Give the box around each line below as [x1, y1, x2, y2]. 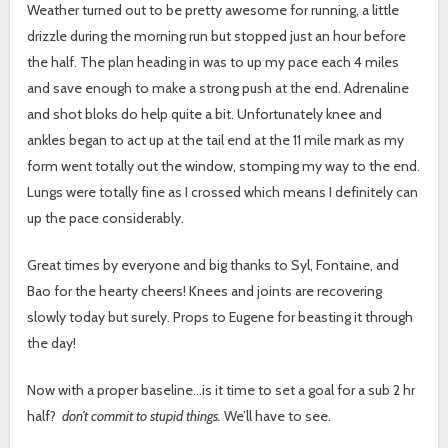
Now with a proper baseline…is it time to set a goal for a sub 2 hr [27, 380, 416, 399]
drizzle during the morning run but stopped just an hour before [27, 26, 407, 45]
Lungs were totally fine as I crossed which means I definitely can [27, 182, 419, 201]
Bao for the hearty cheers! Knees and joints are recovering [27, 281, 383, 300]
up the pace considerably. [27, 208, 185, 227]
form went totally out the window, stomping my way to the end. [27, 156, 421, 175]
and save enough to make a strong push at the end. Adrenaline [27, 78, 410, 97]
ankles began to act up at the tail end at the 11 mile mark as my [27, 130, 405, 149]
